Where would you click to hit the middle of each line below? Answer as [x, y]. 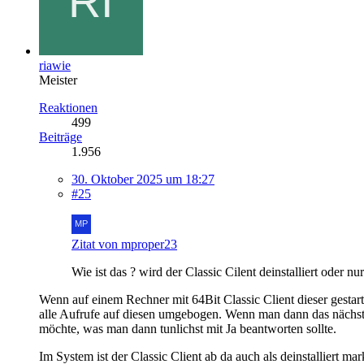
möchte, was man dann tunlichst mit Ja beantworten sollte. [188, 328]
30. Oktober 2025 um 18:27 [143, 179]
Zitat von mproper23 [124, 244]
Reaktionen [68, 107]
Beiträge [61, 136]
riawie [55, 65]
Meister [58, 80]
